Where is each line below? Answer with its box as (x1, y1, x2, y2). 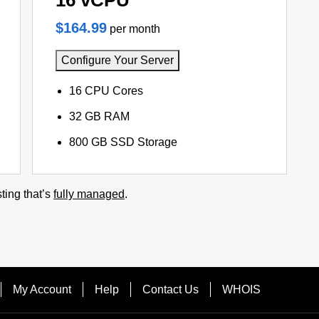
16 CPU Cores (68, 85, 143, 97)
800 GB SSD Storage (68, 136, 177, 148)
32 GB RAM (68, 110, 130, 122)
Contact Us (142, 283, 199, 296)
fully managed (53, 188, 125, 200)
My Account (12, 283, 71, 296)
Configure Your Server (61, 54, 174, 66)
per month (109, 23, 160, 35)
